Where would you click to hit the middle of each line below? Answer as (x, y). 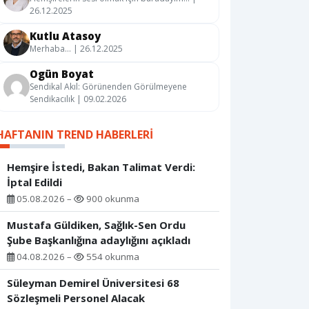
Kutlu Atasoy (65, 36)
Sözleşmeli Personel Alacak (76, 298)
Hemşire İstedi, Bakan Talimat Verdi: (101, 167)
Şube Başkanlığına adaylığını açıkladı (99, 240)
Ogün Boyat (62, 74)
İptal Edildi (34, 182)
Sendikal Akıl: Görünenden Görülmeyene (108, 87)
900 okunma (112, 199)
